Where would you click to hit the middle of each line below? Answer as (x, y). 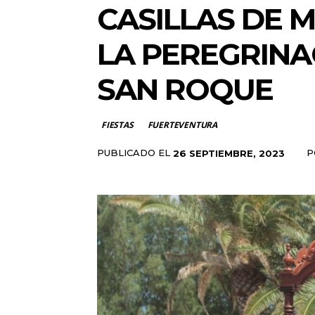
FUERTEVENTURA (182, 125)
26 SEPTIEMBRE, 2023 (229, 153)
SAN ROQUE (185, 89)
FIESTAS (117, 125)
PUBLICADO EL (134, 153)
